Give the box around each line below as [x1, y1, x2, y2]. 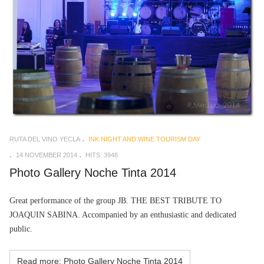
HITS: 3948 [85, 151, 118, 159]
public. [9, 224, 32, 233]
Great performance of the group [9, 196, 115, 205]
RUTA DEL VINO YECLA [9, 135, 80, 143]
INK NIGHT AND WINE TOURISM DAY [88, 135, 200, 143]
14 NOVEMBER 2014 [16, 151, 77, 159]
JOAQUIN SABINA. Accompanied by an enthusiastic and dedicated [9, 210, 236, 219]
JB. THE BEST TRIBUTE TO [115, 196, 222, 205]
